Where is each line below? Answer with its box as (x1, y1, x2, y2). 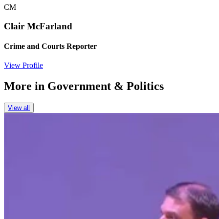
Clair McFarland (4, 21, 72, 31)
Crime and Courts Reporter (4, 42, 97, 51)
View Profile (4, 61, 43, 70)
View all (8, 104, 30, 112)
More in (4, 80, 47, 93)
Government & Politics (47, 80, 164, 93)
